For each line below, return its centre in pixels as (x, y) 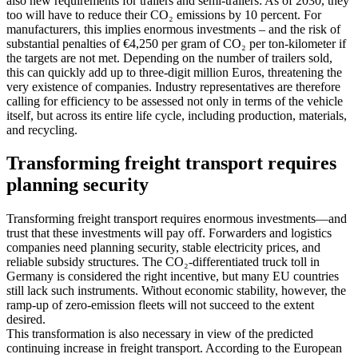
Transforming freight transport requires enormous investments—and (177, 219)
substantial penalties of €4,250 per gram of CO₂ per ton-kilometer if (176, 43)
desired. (26, 320)
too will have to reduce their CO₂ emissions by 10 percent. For (164, 14)
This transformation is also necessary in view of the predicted (160, 334)
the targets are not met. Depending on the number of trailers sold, (169, 58)
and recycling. (42, 129)
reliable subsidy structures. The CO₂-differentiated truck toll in (163, 262)
